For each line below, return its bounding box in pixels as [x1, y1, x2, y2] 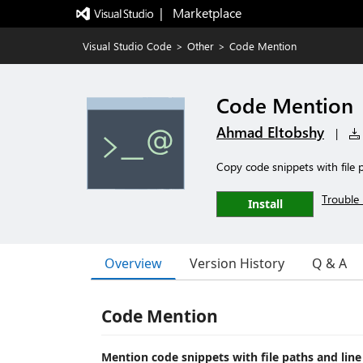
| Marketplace [159, 4, 241, 21]
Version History [190, 254, 284, 272]
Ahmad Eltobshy [216, 122, 324, 142]
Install [247, 196, 283, 211]
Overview [105, 254, 162, 272]
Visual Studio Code [83, 39, 172, 53]
